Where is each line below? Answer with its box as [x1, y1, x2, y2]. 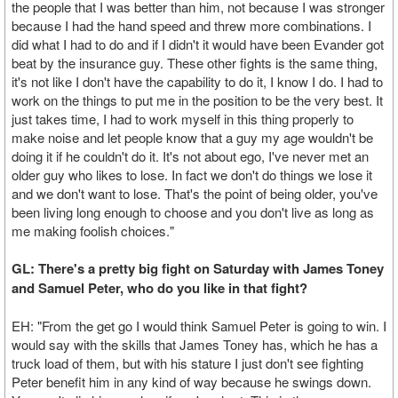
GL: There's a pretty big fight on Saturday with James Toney [12, 259, 384, 278]
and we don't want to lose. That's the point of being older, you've [12, 184, 378, 203]
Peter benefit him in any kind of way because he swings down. [12, 372, 371, 391]
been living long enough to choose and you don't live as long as [12, 203, 374, 221]
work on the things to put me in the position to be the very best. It [12, 91, 383, 109]
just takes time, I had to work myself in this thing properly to [12, 109, 354, 128]
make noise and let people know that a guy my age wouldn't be [12, 128, 373, 147]
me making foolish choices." [12, 221, 174, 240]
